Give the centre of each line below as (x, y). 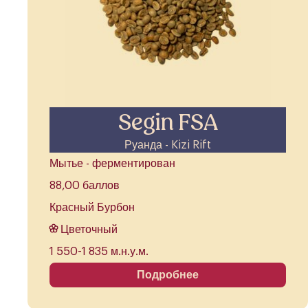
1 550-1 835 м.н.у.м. (99, 252)
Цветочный (89, 230)
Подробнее (168, 275)
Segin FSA (168, 123)
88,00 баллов (85, 186)
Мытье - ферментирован (112, 164)
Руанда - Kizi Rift (168, 145)
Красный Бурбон (92, 208)
